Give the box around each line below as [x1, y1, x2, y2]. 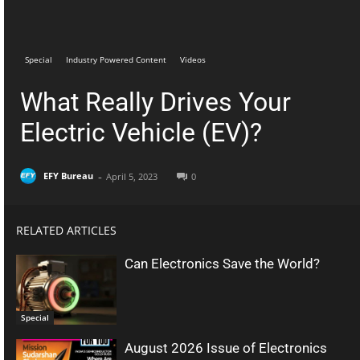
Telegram [112, 8, 151, 21]
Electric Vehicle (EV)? [20, 117, 262, 148]
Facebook [207, 8, 247, 21]
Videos [180, 53, 206, 65]
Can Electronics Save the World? [125, 255, 321, 272]
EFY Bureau [43, 170, 93, 182]
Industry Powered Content [66, 53, 166, 65]
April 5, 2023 [106, 170, 157, 182]
